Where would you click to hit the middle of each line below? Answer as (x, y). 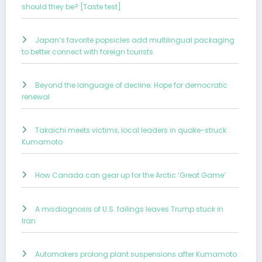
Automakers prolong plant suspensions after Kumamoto (136, 254)
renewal (36, 96)
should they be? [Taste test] (71, 6)
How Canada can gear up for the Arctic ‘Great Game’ (130, 175)
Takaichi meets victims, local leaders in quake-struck (131, 130)
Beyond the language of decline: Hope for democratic (131, 85)
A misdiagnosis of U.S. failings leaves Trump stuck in (129, 209)
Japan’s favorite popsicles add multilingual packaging (135, 40)
